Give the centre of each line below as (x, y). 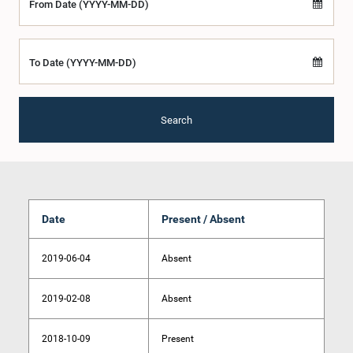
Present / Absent (203, 219)
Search (176, 120)
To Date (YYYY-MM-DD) (83, 63)
